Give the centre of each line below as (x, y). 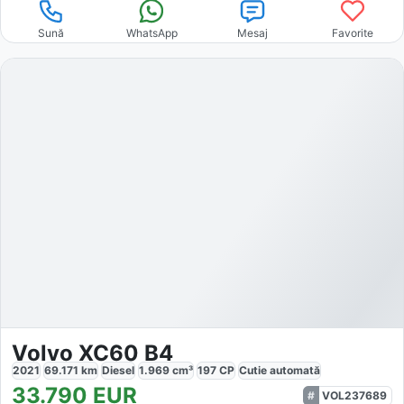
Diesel (118, 370)
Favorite (353, 33)
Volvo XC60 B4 (92, 353)
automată (295, 370)
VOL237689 (354, 395)
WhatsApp (151, 33)
